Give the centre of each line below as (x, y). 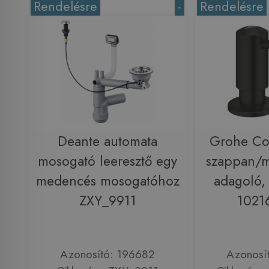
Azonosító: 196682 (107, 254)
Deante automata (107, 142)
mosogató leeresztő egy (107, 162)
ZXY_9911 (107, 201)
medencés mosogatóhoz (107, 181)
